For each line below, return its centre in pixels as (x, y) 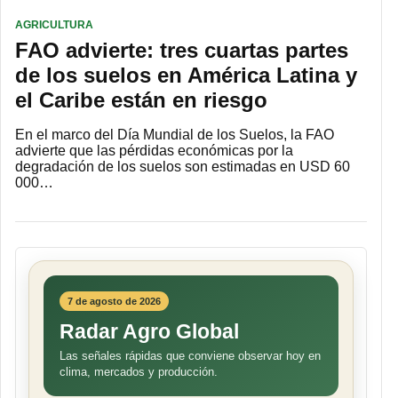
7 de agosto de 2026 (114, 302)
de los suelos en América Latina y (186, 76)
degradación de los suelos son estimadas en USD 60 (183, 167)
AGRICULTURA (54, 25)
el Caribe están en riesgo (144, 100)
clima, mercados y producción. (139, 372)
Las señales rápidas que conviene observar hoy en (190, 356)
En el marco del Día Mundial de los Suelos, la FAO (175, 135)
